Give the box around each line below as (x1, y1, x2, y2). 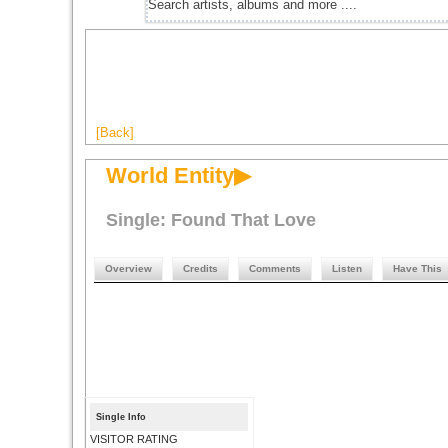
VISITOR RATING (90, 433, 178, 445)
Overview (105, 263, 152, 274)
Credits (183, 263, 218, 274)
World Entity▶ (106, 163, 251, 188)
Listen (332, 263, 362, 274)
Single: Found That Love (106, 210, 316, 230)
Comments (249, 263, 301, 274)
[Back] (96, 125, 134, 140)
